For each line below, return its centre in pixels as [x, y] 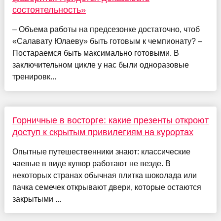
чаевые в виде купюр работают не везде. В [91, 164]
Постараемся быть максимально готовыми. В [95, 53]
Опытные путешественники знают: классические [101, 152]
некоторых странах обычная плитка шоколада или [104, 176]
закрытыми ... [37, 199]
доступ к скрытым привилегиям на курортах [103, 132]
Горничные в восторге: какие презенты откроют [110, 121]
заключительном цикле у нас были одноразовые [100, 65]
